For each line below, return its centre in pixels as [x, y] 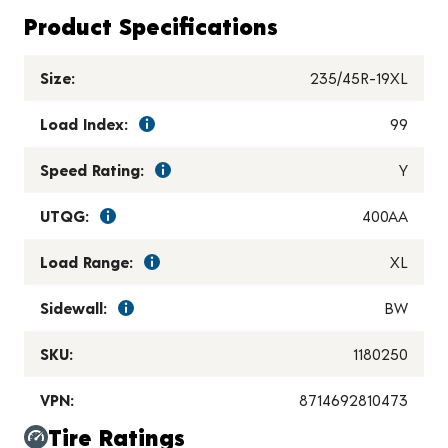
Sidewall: [73, 308]
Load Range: [86, 262]
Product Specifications [151, 26]
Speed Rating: [92, 170]
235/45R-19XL [359, 78]
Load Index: [84, 124]
